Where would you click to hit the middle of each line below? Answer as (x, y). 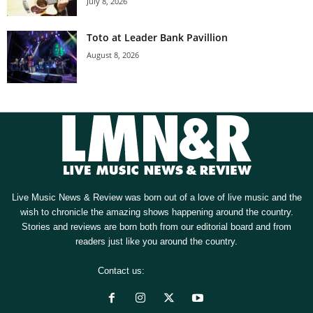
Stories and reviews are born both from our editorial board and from (156, 227)
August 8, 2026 (113, 55)
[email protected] (181, 271)
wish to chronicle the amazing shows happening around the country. (156, 212)
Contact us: (123, 271)
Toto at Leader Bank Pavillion (159, 38)
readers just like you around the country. (156, 242)
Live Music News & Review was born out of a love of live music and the (156, 198)
